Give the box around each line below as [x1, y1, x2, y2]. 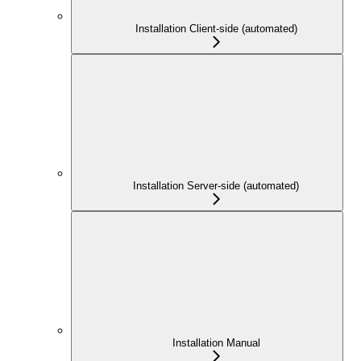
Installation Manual [172, 336, 260, 349]
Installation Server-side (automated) [133, 179, 299, 192]
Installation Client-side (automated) [135, 22, 297, 35]
